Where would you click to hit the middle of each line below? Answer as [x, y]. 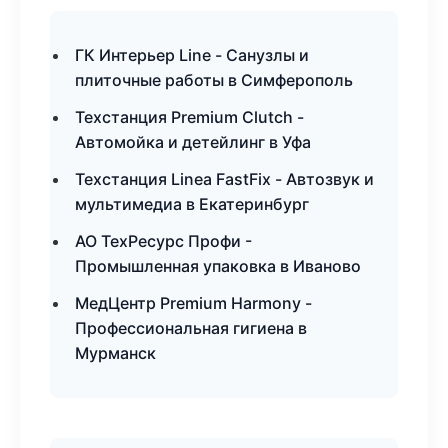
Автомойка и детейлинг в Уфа [193, 142]
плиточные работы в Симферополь [214, 80]
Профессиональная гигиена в [191, 328]
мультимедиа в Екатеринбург [192, 204]
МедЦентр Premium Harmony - [193, 303]
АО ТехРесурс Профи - [163, 241]
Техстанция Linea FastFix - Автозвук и [224, 179]
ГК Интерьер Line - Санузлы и [192, 55]
